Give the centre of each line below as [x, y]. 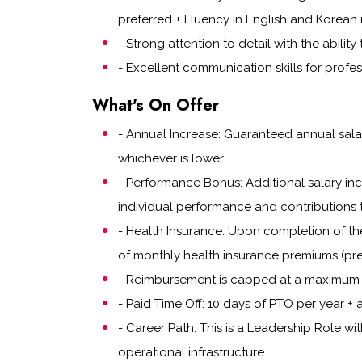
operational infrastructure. [192, 352]
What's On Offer [156, 105]
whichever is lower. [172, 158]
